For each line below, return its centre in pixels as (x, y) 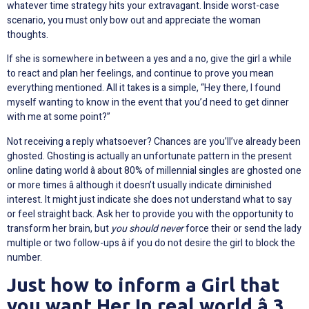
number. (24, 257)
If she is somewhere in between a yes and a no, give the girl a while (149, 59)
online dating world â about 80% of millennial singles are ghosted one (154, 170)
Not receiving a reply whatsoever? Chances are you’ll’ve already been (154, 141)
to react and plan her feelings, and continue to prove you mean (140, 74)
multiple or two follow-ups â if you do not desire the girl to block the (151, 243)
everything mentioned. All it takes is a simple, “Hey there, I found (144, 88)
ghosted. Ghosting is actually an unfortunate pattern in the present (149, 156)
